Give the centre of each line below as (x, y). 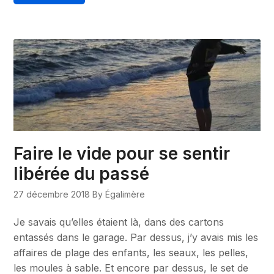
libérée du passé (82, 173)
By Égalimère (119, 194)
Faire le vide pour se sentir (122, 153)
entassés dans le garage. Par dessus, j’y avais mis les (136, 237)
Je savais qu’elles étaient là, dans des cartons (119, 222)
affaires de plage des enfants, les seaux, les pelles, (131, 252)
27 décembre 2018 (52, 194)
